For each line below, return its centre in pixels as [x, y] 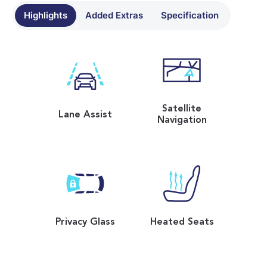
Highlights [46, 16]
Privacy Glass [85, 223]
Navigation [182, 121]
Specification [190, 16]
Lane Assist [85, 115]
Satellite [182, 109]
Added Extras [114, 16]
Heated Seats [182, 223]
